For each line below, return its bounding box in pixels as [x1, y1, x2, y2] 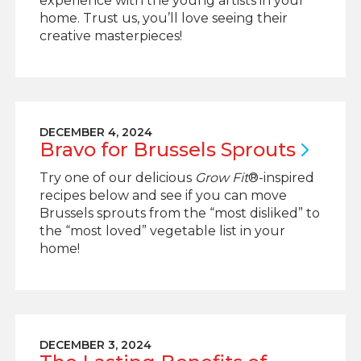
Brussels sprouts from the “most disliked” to [39, 205, 320, 221]
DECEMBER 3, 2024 [39, 338, 151, 352]
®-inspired [247, 170, 314, 185]
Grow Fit [194, 170, 248, 185]
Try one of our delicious [39, 170, 195, 185]
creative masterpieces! [39, 28, 182, 44]
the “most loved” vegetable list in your [39, 223, 285, 239]
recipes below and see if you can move [39, 188, 287, 203]
